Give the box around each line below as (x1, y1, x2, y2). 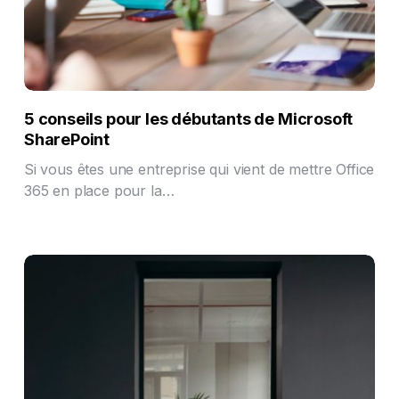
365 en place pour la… (23, 182, 175, 200)
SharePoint (23, 130, 110, 150)
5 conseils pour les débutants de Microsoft (23, 110, 354, 129)
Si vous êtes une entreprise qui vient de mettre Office (23, 160, 375, 179)
